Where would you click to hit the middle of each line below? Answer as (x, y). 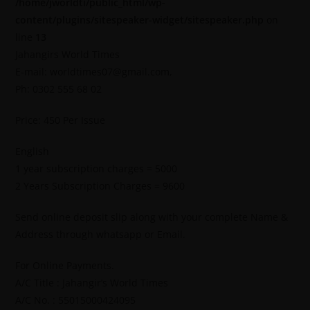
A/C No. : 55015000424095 (76, 300)
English (33, 151)
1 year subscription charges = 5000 (97, 168)
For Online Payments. (65, 265)
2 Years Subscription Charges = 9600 (100, 185)
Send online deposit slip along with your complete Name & (152, 217)
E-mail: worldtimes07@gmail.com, (94, 71)
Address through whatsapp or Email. (101, 234)
